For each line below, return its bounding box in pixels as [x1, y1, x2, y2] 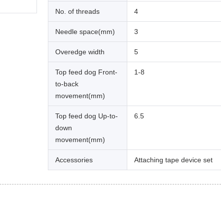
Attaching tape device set [134, 155, 213, 164]
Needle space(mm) [55, 27, 115, 36]
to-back [55, 79, 78, 88]
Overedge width [55, 47, 105, 56]
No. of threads [55, 7, 100, 15]
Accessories [55, 155, 93, 164]
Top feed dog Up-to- [55, 111, 118, 120]
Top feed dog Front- [55, 68, 117, 76]
